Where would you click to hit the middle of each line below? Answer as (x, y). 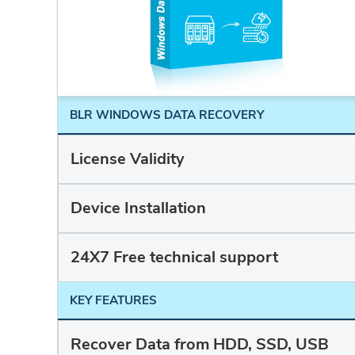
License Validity (128, 159)
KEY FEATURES (113, 301)
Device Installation (138, 208)
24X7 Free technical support (174, 258)
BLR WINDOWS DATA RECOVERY (167, 115)
